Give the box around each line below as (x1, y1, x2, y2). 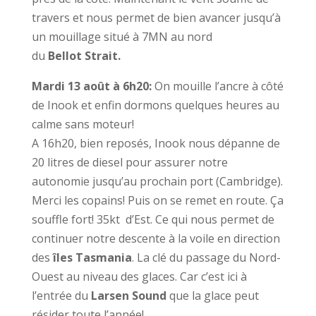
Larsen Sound (90, 288, 169, 303)
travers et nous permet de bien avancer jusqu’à (31, 10, 281, 25)
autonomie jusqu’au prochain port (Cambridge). (31, 174, 283, 189)
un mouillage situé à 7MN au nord (31, 29, 212, 44)
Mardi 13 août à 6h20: (31, 78, 154, 94)
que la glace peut (169, 288, 259, 303)
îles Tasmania (52, 250, 132, 265)
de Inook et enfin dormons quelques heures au (31, 97, 279, 113)
